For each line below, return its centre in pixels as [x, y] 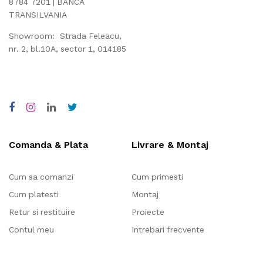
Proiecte [148, 212]
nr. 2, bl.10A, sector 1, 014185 [68, 49]
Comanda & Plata [48, 145]
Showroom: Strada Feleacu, [65, 36]
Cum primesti [157, 177]
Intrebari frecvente [168, 230]
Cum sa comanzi [41, 177]
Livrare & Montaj [170, 145]
